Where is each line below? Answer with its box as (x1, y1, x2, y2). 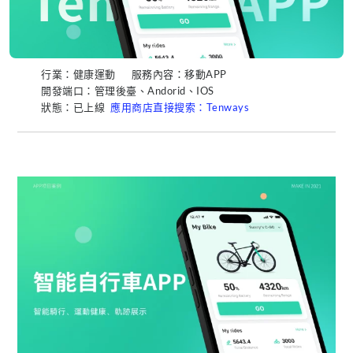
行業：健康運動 (41, 67, 116, 80)
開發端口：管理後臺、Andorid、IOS (41, 84, 214, 97)
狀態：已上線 (41, 100, 110, 113)
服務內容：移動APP (131, 67, 227, 80)
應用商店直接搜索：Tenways (110, 100, 249, 113)
